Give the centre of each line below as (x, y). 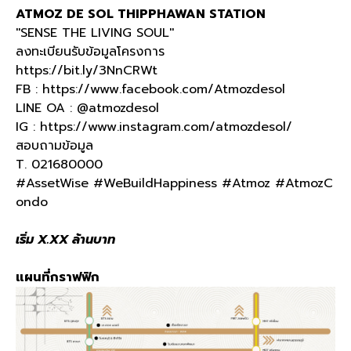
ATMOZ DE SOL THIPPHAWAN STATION (141, 14)
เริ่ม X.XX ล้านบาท (65, 240)
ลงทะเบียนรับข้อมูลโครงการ (92, 52)
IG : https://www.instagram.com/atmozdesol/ (154, 127)
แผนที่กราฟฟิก (58, 277)
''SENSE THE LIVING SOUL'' (95, 33)
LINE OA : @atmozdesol (87, 108)
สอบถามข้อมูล (54, 146)
